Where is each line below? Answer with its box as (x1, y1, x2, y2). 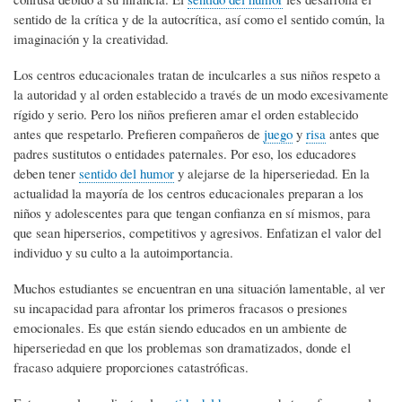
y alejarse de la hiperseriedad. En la (174, 163, 370, 182)
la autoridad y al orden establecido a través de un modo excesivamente (13, 84, 389, 103)
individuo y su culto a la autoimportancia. (13, 242, 233, 261)
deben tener (13, 163, 79, 182)
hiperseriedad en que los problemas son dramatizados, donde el (13, 337, 351, 356)
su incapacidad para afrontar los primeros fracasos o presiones (13, 298, 347, 317)
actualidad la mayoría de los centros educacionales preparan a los (13, 183, 363, 202)
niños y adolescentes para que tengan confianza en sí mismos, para (13, 203, 371, 222)
